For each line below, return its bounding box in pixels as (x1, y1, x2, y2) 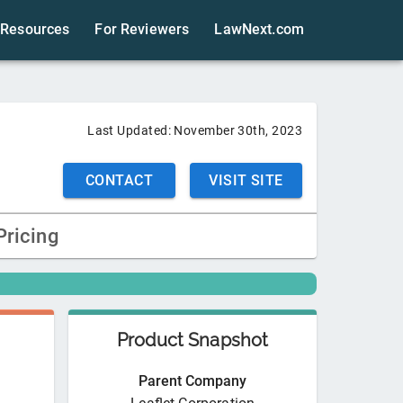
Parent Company (139, 372, 247, 390)
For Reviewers (94, 20, 190, 38)
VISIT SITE (209, 172, 283, 190)
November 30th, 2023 (174, 123, 302, 139)
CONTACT (85, 172, 154, 190)
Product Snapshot (117, 329, 269, 352)
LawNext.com (214, 20, 304, 38)
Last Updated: (87, 123, 175, 139)
